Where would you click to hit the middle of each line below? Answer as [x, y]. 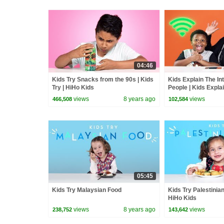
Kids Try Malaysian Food [87, 190]
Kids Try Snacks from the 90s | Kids [103, 80]
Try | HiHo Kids [73, 88]
